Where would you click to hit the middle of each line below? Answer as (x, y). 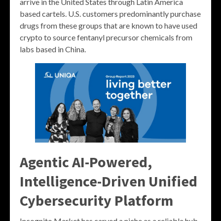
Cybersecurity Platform (96, 200)
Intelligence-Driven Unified (109, 181)
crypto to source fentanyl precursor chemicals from (106, 37)
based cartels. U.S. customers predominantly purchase (110, 14)
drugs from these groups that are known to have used (109, 26)
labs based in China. (53, 49)
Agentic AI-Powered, (86, 162)
